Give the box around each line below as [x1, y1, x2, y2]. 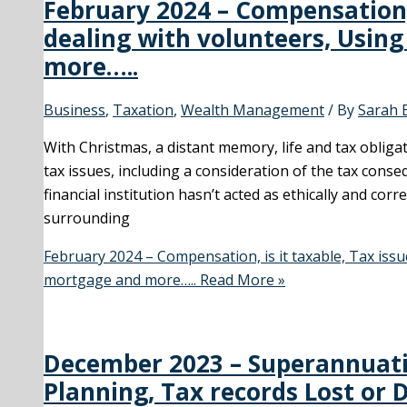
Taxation [113, 100, 174, 121]
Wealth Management [181, 100, 324, 121]
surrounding [44, 208, 130, 229]
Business [44, 100, 105, 121]
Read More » [196, 270, 285, 291]
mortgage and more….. [44, 270, 196, 291]
